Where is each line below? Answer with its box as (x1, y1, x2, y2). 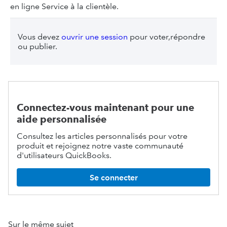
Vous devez (18, 32, 61, 42)
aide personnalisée (17, 113, 106, 125)
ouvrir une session (61, 32, 128, 42)
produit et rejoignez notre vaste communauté (17, 141, 183, 150)
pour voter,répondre (128, 32, 205, 42)
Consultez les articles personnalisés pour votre (17, 131, 187, 141)
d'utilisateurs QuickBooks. (17, 150, 111, 160)
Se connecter (89, 172, 138, 182)
